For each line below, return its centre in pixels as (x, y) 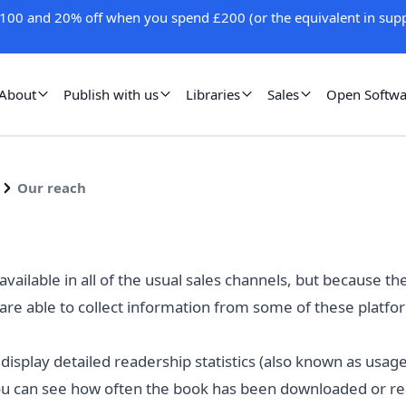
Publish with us (111, 94)
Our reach (52, 188)
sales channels (237, 279)
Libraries (213, 94)
